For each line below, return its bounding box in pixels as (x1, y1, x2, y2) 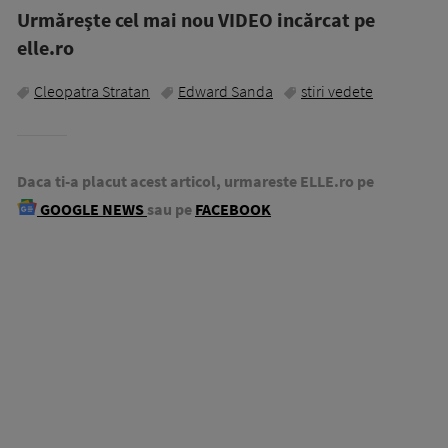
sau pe (147, 199, 192, 219)
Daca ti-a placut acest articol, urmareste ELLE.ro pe (17, 171, 374, 191)
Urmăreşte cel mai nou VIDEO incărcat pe (17, 7, 375, 32)
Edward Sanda (178, 81, 273, 101)
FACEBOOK (195, 199, 271, 219)
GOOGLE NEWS (37, 199, 147, 219)
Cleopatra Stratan (34, 81, 150, 101)
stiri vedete (301, 81, 373, 101)
